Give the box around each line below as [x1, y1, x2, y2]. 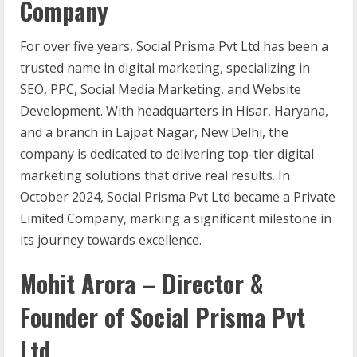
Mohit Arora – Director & [20, 265, 263, 301]
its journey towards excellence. [20, 230, 202, 249]
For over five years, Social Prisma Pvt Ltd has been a [20, 37, 328, 55]
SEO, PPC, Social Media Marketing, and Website [20, 80, 301, 98]
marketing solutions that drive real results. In [20, 166, 290, 184]
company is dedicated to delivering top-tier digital [20, 144, 314, 163]
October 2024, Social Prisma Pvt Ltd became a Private [20, 187, 335, 206]
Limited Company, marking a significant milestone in [20, 209, 331, 227]
